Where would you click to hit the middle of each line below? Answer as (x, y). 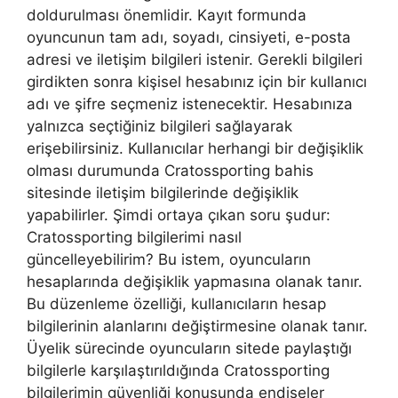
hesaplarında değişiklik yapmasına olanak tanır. (195, 281)
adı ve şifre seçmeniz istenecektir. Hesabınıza (190, 103)
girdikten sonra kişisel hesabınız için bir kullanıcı (197, 81)
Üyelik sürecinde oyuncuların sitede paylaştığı (189, 348)
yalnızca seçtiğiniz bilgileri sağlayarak (159, 126)
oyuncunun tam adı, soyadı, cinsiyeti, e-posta (189, 37)
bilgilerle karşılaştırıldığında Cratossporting (178, 370)
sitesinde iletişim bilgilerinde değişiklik (163, 192)
